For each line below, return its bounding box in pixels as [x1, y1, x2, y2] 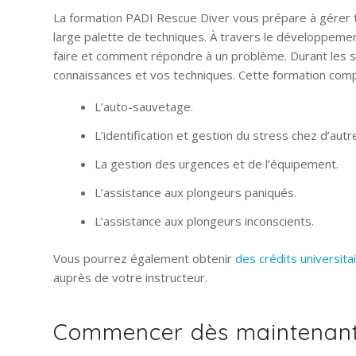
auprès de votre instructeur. [53, 269, 207, 285]
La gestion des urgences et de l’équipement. [95, 155, 339, 172]
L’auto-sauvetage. [95, 98, 193, 114]
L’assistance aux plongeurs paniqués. [95, 184, 296, 200]
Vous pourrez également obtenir [53, 250, 235, 266]
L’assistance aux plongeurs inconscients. [95, 212, 314, 229]
